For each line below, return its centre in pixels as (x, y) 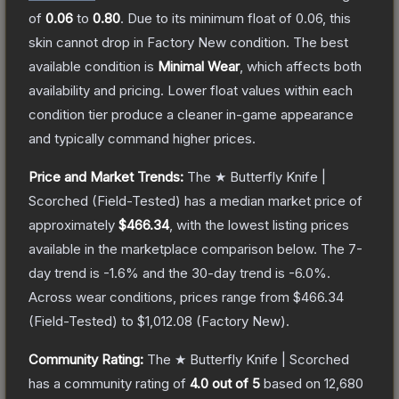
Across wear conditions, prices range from (161, 297)
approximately (73, 224)
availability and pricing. (96, 90)
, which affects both (301, 66)
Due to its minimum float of (212, 18)
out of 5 (234, 383)
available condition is (93, 66)
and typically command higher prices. (142, 138)
